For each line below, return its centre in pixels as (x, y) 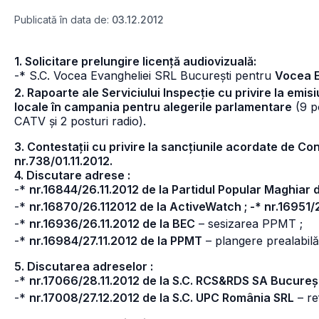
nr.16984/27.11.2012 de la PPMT (116, 241)
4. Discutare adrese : (72, 175)
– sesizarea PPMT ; (249, 224)
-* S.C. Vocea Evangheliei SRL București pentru (145, 75)
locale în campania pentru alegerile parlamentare (153, 107)
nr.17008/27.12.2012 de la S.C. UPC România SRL (162, 298)
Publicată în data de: (63, 20)
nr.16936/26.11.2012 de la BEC (112, 224)
